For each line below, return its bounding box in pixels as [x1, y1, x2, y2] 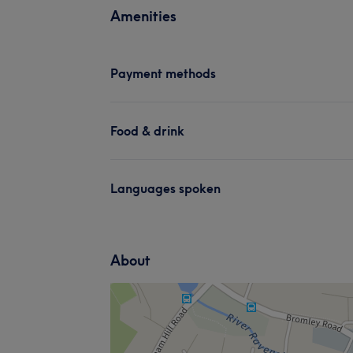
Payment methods [110, 65, 216, 81]
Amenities [110, 6, 176, 25]
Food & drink [110, 122, 184, 139]
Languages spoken [110, 180, 221, 196]
